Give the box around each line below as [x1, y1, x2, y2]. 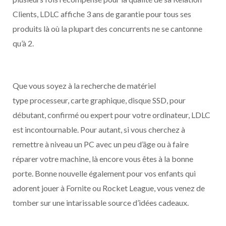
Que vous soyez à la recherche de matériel [13, 81, 156, 90]
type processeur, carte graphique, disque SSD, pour [13, 95, 186, 105]
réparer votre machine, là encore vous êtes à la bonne [13, 154, 193, 163]
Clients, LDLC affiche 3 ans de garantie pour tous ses [13, 9, 191, 19]
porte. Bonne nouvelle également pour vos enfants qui [13, 168, 196, 178]
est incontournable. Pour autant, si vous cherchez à [13, 125, 185, 134]
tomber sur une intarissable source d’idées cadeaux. [13, 198, 189, 207]
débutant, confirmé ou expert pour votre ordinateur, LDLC [13, 110, 210, 120]
